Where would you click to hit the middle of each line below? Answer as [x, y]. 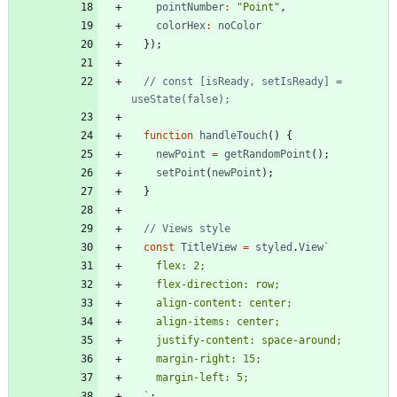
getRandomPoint [268, 154]
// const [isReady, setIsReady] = [243, 81]
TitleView [209, 247]
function [168, 135]
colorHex [181, 25]
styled [274, 247]
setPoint [181, 172]
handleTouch [234, 135]
